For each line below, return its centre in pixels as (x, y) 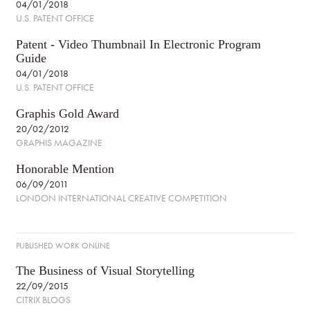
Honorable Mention (65, 169)
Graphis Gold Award (67, 113)
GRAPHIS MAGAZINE (59, 143)
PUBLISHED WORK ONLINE (63, 246)
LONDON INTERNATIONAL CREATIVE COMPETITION (121, 198)
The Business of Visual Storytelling (105, 271)
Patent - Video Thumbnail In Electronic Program (138, 44)
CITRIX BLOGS (43, 300)
